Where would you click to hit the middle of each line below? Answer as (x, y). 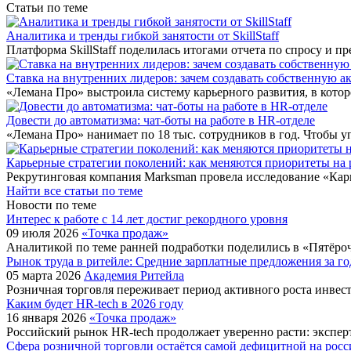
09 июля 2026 (44, 233)
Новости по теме (51, 204)
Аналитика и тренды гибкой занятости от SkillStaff (143, 35)
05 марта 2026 (45, 275)
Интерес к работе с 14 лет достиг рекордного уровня (147, 219)
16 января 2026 (48, 317)
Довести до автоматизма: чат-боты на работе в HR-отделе (161, 120)
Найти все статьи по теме (74, 190)
